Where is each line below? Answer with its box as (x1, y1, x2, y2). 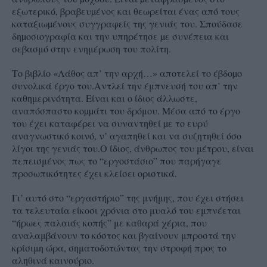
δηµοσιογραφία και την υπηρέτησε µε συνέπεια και (12, 29, 229, 42)
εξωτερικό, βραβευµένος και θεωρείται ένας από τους (12, 4, 240, 17)
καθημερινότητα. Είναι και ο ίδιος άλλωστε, (12, 91, 197, 104)
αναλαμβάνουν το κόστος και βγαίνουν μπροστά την (12, 228, 236, 241)
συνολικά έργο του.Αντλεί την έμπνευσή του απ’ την (12, 79, 238, 92)
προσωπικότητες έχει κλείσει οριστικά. (12, 166, 177, 179)
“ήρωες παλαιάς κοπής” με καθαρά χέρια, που (12, 216, 207, 229)
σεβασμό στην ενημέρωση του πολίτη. (12, 42, 174, 55)
